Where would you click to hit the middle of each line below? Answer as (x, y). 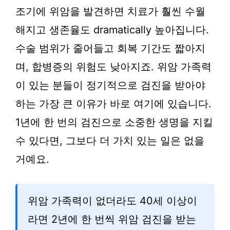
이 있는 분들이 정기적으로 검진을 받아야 (110, 85)
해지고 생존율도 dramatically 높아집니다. (112, 30)
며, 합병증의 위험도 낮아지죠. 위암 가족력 (113, 67)
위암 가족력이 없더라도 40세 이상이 (112, 201)
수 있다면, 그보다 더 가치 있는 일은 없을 (110, 141)
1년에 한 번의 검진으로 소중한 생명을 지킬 (114, 122)
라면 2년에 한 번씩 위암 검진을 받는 (112, 219)
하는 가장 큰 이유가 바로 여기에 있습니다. (113, 104)
